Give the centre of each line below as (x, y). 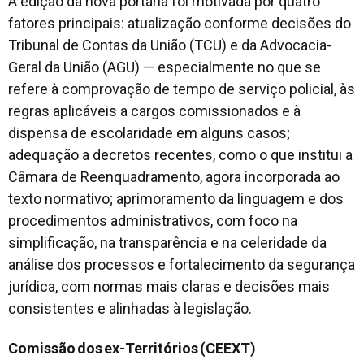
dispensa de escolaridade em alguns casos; (149, 132)
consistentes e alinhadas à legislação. (130, 308)
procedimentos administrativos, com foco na (153, 220)
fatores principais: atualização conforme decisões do (180, 23)
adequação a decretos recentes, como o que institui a (180, 154)
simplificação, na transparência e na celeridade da (167, 242)
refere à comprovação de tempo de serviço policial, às (182, 89)
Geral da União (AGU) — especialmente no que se (165, 67)
